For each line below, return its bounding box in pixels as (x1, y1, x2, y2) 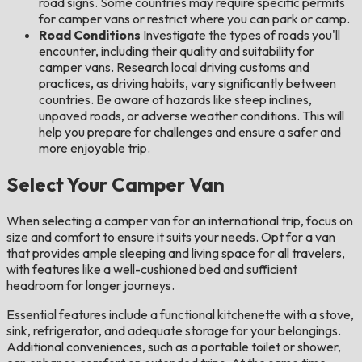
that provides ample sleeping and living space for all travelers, (6, 244, 345, 261)
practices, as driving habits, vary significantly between (39, 74, 336, 91)
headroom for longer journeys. (6, 276, 175, 293)
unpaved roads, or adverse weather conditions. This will (39, 107, 344, 124)
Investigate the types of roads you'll (141, 26, 340, 43)
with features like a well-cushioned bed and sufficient (6, 260, 297, 277)
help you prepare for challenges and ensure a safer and (39, 123, 341, 140)
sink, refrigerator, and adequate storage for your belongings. (6, 322, 341, 339)
